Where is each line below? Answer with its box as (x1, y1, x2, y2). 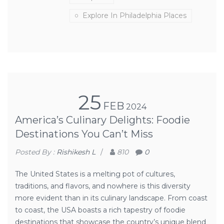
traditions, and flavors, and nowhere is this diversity (15, 181, 190, 190)
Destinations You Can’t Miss (15, 128, 153, 140)
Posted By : (15, 147, 56, 156)
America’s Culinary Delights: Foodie (15, 114, 190, 126)
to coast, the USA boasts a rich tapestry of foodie (15, 205, 185, 214)
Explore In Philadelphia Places (82, 11, 186, 20)
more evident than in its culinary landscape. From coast (15, 193, 207, 202)
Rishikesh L (56, 147, 95, 156)
